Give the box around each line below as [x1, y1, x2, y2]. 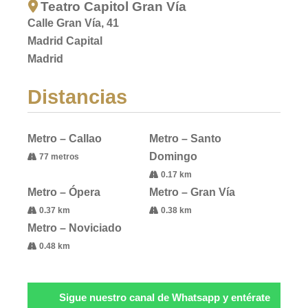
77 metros [37, 151, 79, 162]
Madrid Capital [27, 35, 103, 47]
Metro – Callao [27, 132, 102, 144]
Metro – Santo [148, 132, 221, 144]
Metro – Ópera [27, 186, 100, 198]
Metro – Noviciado [27, 221, 122, 234]
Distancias [27, 86, 127, 109]
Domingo [148, 150, 197, 162]
